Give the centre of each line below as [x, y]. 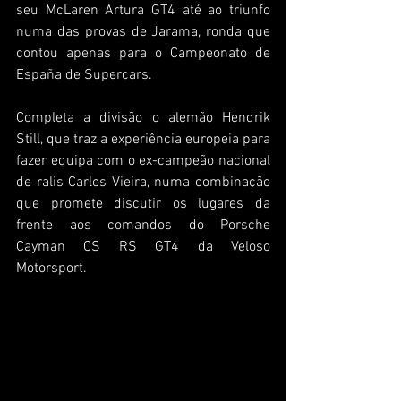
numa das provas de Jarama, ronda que [143, 32]
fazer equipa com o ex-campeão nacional [143, 161]
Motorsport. [51, 268]
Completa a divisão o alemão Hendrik [143, 118]
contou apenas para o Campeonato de [143, 53]
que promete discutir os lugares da [143, 204]
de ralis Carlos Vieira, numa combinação [143, 182]
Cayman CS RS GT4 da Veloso [143, 247]
